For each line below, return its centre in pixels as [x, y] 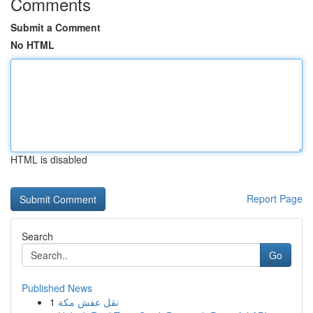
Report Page [275, 198]
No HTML [32, 45]
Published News [57, 288]
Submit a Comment [56, 27]
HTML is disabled [49, 159]
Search [37, 236]
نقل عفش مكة [88, 302]
